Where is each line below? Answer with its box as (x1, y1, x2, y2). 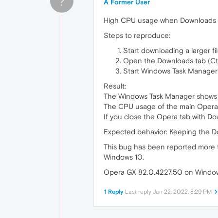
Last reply (125, 188, 153, 195)
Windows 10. (104, 153, 144, 161)
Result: (104, 82, 126, 90)
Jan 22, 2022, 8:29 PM (153, 188, 212, 195)
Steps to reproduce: (104, 31, 170, 39)
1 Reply (104, 188, 124, 195)
